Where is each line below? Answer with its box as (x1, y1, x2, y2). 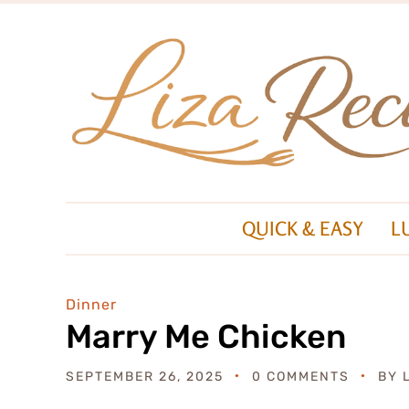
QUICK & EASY (242, 215, 363, 240)
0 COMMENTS (252, 368, 350, 384)
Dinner (66, 295, 117, 313)
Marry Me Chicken (66, 316, 346, 356)
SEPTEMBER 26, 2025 (66, 368, 224, 384)
